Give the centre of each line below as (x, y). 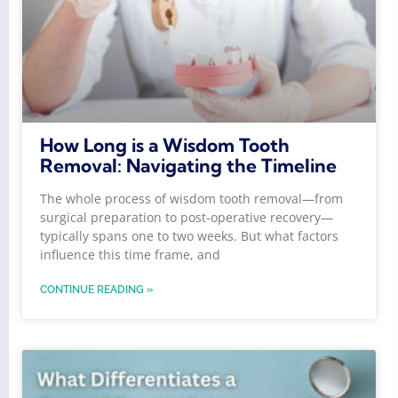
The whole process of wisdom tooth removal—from (191, 199)
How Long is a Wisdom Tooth (165, 145)
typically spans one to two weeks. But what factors (189, 236)
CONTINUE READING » (96, 290)
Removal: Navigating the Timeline (188, 166)
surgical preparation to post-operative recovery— (187, 218)
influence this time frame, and (130, 255)
